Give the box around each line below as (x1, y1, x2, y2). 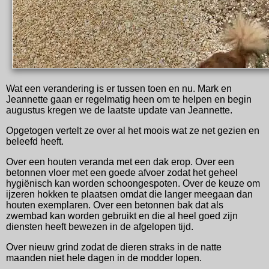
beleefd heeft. (6, 136, 64, 147)
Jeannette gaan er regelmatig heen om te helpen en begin (6, 94, 252, 104)
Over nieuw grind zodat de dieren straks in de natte (6, 241, 222, 252)
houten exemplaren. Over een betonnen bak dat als (6, 199, 223, 210)
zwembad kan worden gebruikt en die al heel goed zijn (6, 210, 238, 221)
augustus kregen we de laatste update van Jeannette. (6, 104, 232, 115)
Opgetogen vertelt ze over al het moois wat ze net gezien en (6, 125, 259, 136)
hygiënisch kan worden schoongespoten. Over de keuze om (6, 178, 260, 189)
